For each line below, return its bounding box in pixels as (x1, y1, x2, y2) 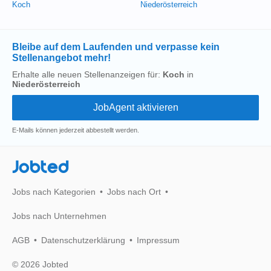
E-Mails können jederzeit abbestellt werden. (12, 126, 139, 134)
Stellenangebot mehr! (12, 53, 111, 63)
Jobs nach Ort (107, 187, 161, 197)
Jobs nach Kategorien (12, 187, 96, 197)
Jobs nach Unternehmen (12, 211, 106, 221)
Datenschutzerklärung (41, 235, 125, 245)
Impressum (137, 235, 180, 245)
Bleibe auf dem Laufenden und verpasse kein (12, 42, 220, 52)
